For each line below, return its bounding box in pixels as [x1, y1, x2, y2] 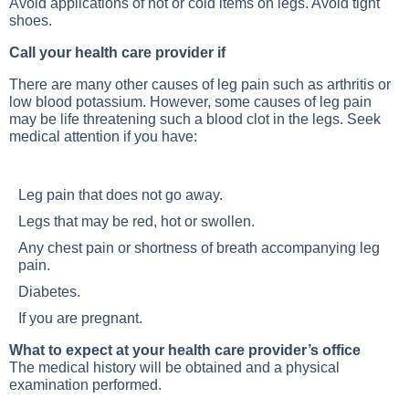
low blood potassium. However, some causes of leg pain [9, 94, 372, 110]
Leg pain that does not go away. [18, 187, 230, 203]
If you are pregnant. [18, 310, 142, 326]
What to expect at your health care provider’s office [9, 342, 361, 358]
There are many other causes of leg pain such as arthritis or [9, 77, 391, 92]
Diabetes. [18, 284, 88, 299]
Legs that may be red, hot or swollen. [18, 214, 262, 229]
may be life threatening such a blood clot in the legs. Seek [9, 111, 381, 127]
